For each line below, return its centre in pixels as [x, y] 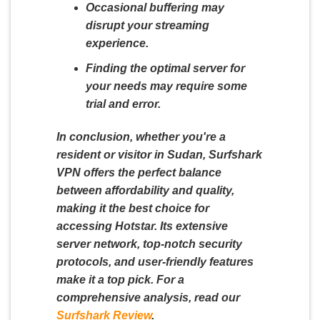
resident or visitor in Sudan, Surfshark [159, 154]
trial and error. [123, 104]
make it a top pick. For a [120, 279]
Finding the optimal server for [165, 68]
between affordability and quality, [145, 190]
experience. [117, 44]
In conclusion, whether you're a [141, 136]
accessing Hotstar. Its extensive [142, 226]
